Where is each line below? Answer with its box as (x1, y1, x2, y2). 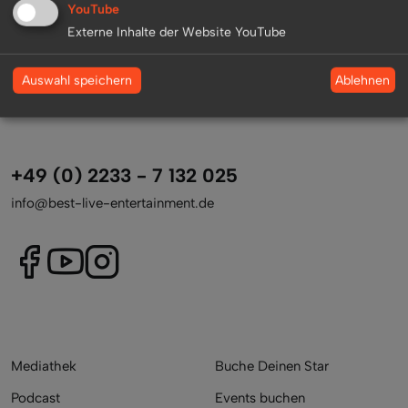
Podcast (11, 389, 60, 406)
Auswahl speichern (22, 72, 132, 88)
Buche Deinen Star (215, 357, 329, 374)
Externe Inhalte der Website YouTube (67, 24, 286, 40)
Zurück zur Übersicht (140, 8, 268, 25)
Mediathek (11, 357, 76, 374)
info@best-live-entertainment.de (11, 194, 214, 211)
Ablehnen (335, 72, 391, 88)
